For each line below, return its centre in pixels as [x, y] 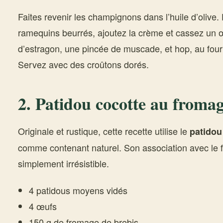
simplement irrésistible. [63, 163]
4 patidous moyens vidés [78, 190]
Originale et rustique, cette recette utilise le [104, 131]
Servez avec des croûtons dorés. [83, 64]
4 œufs [43, 206]
